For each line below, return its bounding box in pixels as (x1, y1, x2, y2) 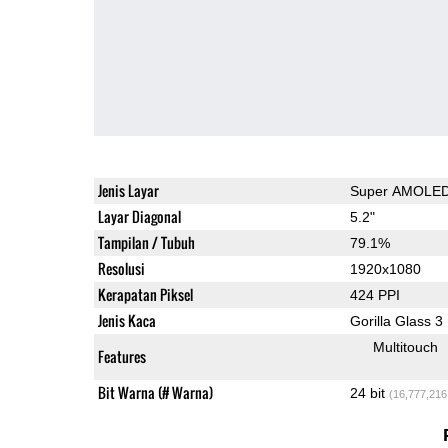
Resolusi (97, 257, 145, 279)
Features (97, 345, 146, 367)
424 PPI (349, 286, 400, 303)
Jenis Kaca (97, 309, 156, 331)
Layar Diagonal (97, 205, 181, 227)
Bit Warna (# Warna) (97, 381, 213, 403)
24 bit (349, 384, 389, 401)
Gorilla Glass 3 (349, 312, 443, 329)
